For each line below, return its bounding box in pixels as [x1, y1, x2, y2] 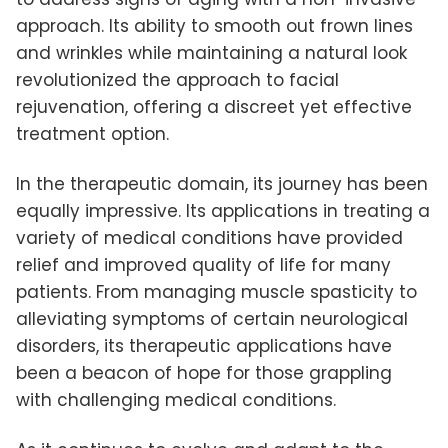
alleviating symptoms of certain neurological [16, 306, 408, 331]
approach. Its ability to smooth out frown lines [16, 13, 413, 38]
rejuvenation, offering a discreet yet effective [16, 94, 412, 119]
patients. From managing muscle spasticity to [16, 279, 417, 304]
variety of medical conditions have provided [16, 225, 403, 250]
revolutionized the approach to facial [16, 67, 339, 92]
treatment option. [16, 121, 169, 146]
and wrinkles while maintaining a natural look [16, 40, 407, 65]
